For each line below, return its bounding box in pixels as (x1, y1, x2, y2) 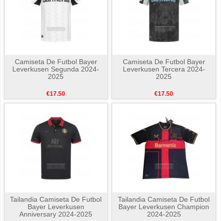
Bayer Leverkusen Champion (118, 203, 210, 211)
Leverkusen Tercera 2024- (122, 65, 205, 74)
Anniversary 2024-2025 (19, 210, 93, 219)
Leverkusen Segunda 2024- (12, 65, 100, 74)
